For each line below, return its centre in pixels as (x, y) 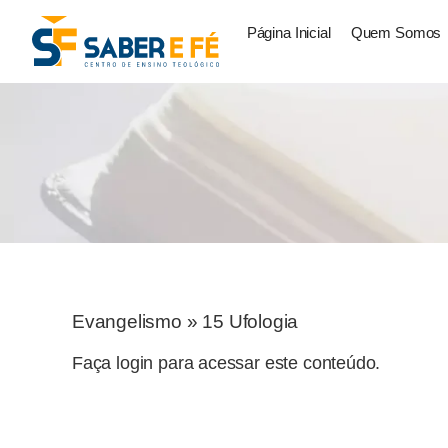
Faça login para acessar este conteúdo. (226, 363)
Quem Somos (396, 33)
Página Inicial (288, 33)
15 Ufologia (250, 321)
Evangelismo (127, 321)
